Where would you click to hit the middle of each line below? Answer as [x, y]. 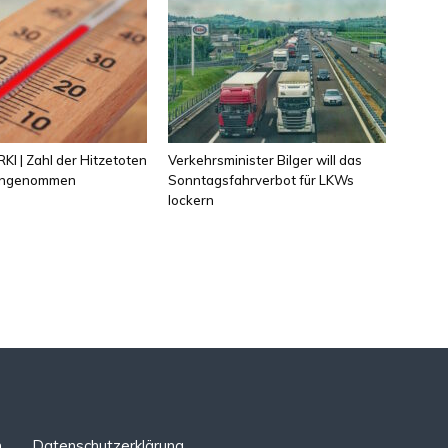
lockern [191, 200]
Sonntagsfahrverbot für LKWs [261, 180]
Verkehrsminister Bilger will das [265, 160]
